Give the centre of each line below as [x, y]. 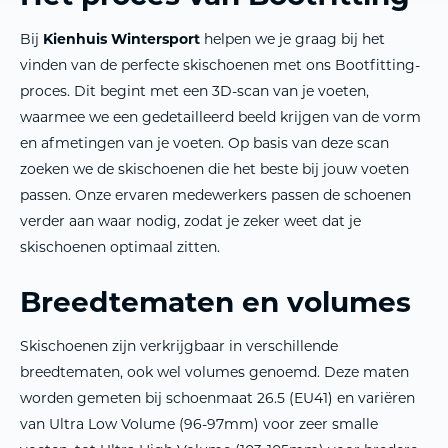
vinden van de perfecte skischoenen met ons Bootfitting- [220, 64]
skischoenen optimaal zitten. [120, 246]
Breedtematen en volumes [215, 300]
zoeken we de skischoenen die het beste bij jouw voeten [214, 168]
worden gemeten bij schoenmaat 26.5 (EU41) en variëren [217, 397]
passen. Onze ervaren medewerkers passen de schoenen [215, 194]
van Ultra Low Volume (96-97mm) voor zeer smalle [199, 423]
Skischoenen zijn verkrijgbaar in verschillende [179, 345]
